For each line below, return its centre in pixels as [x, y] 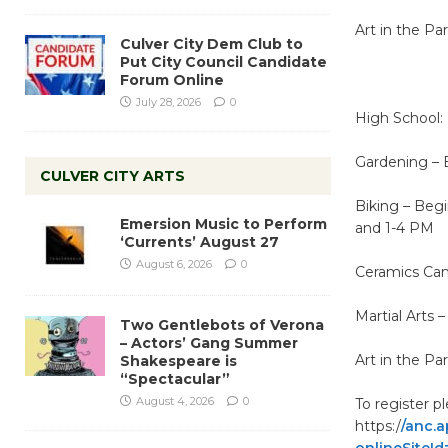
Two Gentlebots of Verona [222, 324]
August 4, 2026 [175, 400]
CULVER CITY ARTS [112, 175]
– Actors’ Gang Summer [209, 342]
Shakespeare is [178, 360]
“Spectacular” [175, 378]
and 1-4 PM [394, 227]
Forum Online [172, 79]
